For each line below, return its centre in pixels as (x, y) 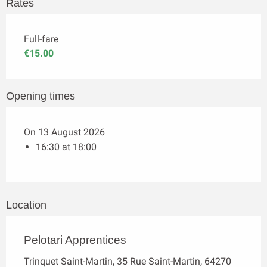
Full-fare (41, 39)
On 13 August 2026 (64, 132)
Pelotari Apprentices (75, 240)
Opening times (41, 96)
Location (26, 205)
